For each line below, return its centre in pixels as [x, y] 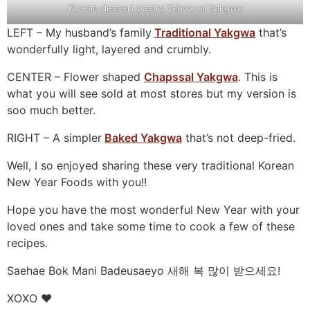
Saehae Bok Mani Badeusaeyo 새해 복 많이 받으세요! [144, 271]
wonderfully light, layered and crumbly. [109, 49]
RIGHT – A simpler [54, 138]
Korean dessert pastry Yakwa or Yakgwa [155, 8]
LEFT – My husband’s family [79, 33]
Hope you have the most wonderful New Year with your [153, 210]
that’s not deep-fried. [239, 138]
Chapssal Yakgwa [191, 77]
